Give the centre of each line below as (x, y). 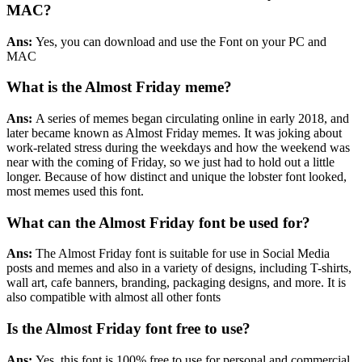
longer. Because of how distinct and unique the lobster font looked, (177, 176)
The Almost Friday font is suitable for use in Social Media (181, 254)
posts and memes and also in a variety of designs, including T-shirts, (179, 268)
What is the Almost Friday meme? (119, 87)
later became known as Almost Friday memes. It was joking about (174, 133)
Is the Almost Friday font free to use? (128, 329)
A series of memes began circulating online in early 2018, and (191, 118)
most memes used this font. (75, 191)
